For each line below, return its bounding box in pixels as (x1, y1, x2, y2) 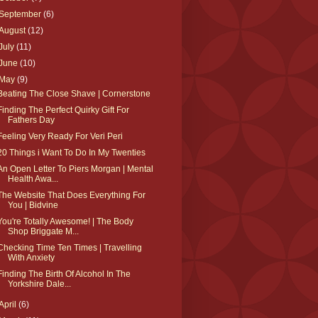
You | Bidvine (7, 199, 58, 210)
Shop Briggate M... (7, 226, 79, 236)
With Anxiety (7, 252, 55, 263)
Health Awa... (7, 173, 58, 184)
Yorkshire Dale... (7, 278, 71, 289)
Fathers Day (7, 114, 55, 125)
